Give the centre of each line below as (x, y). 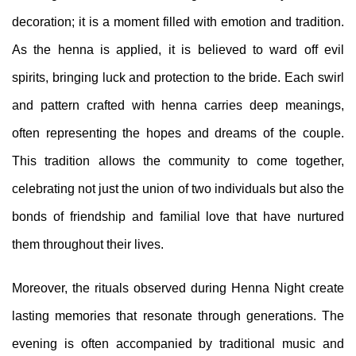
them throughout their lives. (88, 244)
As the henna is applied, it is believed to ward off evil (178, 50)
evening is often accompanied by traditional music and (178, 344)
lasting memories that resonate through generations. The (178, 316)
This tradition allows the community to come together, (178, 161)
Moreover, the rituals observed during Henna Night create (178, 288)
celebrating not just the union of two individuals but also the (178, 189)
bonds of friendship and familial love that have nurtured (178, 217)
